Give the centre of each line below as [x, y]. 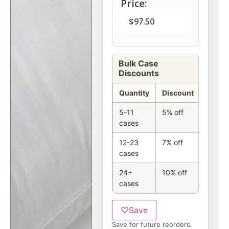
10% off [175, 173]
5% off [173, 112]
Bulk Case [139, 63]
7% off [173, 142]
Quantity [134, 93]
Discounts [139, 73]
